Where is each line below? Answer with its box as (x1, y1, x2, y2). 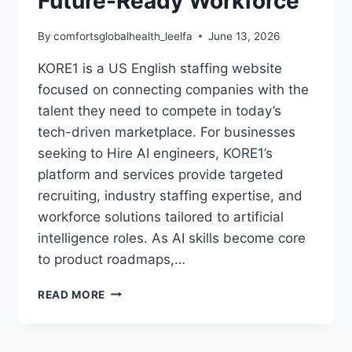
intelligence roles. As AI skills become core (38, 229, 306, 246)
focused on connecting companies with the (38, 81, 309, 97)
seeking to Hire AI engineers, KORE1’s (38, 145, 273, 161)
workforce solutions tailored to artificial (38, 208, 284, 225)
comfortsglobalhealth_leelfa (53, 29, 193, 42)
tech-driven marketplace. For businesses (38, 123, 295, 140)
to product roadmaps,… (38, 251, 185, 267)
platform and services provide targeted (38, 166, 284, 182)
